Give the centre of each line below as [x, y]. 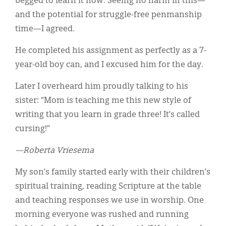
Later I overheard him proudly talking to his [102, 87]
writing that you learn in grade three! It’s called [107, 115]
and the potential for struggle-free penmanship [108, 15]
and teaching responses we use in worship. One [109, 201]
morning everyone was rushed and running [102, 215]
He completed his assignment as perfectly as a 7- [111, 51]
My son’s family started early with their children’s [113, 173]
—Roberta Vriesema [54, 151]
